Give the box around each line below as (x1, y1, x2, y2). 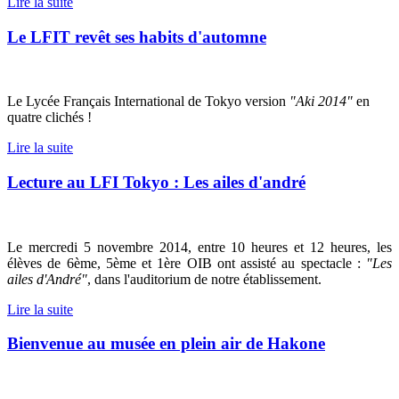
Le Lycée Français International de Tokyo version (7, 94, 289, 110)
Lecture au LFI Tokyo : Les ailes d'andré (7, 172, 305, 191)
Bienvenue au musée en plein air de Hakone (7, 334, 325, 354)
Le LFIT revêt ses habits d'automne (7, 27, 266, 46)
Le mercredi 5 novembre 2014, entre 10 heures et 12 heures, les (7, 239, 392, 255)
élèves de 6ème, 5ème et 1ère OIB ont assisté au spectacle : (7, 255, 366, 271)
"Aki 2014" (289, 94, 353, 110)
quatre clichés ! (7, 110, 92, 126)
